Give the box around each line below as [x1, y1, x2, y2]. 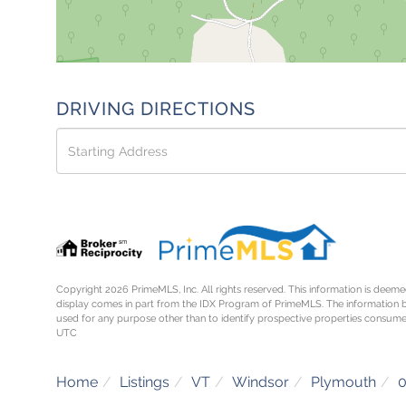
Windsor [232, 372, 289, 391]
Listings [120, 372, 169, 391]
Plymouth [311, 372, 376, 391]
